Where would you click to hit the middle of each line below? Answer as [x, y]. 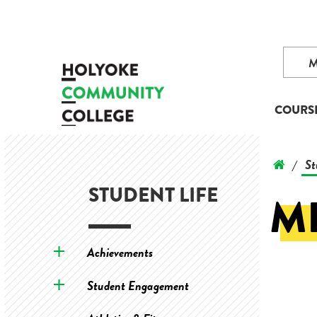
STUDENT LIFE [153, 195]
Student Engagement [138, 286]
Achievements [120, 252]
